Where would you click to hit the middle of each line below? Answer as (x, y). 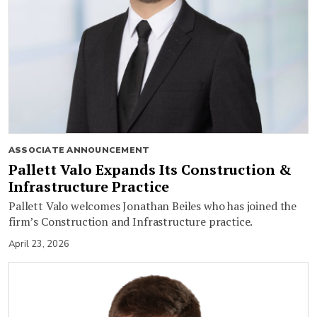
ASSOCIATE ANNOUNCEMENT (79, 150)
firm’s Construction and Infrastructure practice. (131, 221)
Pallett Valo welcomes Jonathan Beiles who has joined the (153, 206)
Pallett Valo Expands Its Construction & (150, 169)
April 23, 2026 (39, 244)
